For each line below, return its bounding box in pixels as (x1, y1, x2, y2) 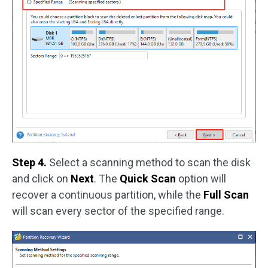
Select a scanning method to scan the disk (49, 156, 251, 169)
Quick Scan (120, 172, 178, 185)
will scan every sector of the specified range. (12, 205, 224, 218)
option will (178, 172, 226, 185)
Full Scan (203, 188, 249, 202)
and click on (12, 172, 71, 185)
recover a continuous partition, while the (12, 188, 203, 202)
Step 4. (12, 156, 49, 169)
